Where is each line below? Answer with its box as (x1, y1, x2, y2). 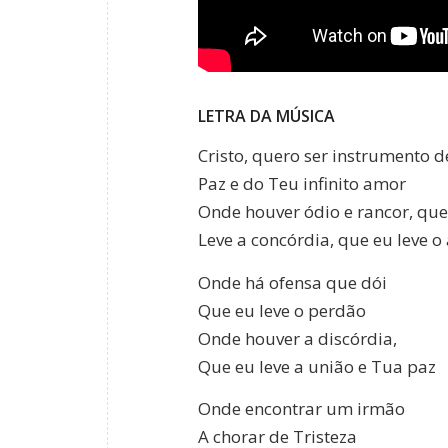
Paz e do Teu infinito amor (198, 172, 406, 196)
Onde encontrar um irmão (198, 397, 405, 421)
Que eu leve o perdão (198, 298, 366, 322)
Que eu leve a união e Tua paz (198, 354, 436, 378)
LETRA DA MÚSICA (198, 104, 335, 127)
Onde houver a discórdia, (198, 326, 397, 350)
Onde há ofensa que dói (198, 270, 387, 294)
